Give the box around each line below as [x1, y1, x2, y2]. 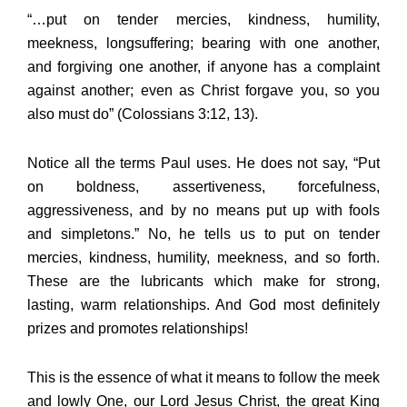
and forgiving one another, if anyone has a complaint [27, 59, 380, 75]
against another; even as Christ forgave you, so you [27, 83, 380, 99]
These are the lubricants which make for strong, [27, 273, 380, 290]
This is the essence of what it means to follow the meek [27, 370, 380, 386]
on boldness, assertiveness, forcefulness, [27, 179, 380, 195]
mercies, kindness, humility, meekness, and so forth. [27, 250, 380, 266]
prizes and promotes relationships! [27, 321, 248, 337]
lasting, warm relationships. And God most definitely [27, 297, 380, 313]
